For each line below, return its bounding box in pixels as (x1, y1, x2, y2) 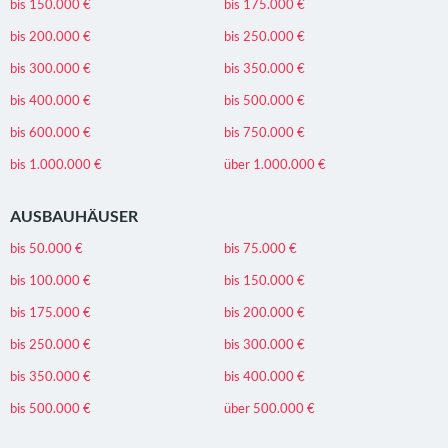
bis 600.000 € (10, 124, 91, 141)
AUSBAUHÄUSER (10, 206, 138, 226)
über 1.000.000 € (224, 156, 326, 173)
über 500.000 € (224, 400, 315, 417)
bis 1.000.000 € (10, 156, 102, 173)
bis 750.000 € (224, 124, 305, 141)
